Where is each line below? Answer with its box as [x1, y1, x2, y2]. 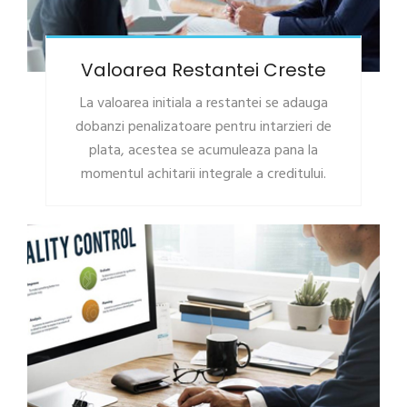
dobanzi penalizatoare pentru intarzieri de [75, 115, 332, 140]
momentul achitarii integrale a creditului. [81, 163, 326, 187]
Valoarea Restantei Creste [81, 57, 326, 84]
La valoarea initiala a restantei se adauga [79, 92, 328, 116]
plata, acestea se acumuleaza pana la [89, 139, 318, 164]
